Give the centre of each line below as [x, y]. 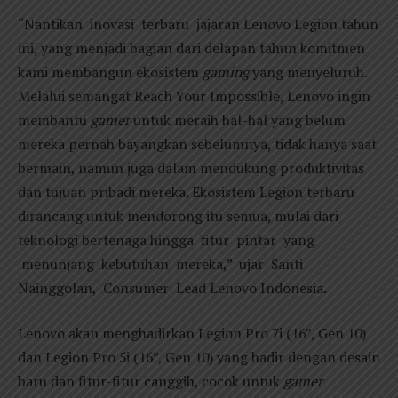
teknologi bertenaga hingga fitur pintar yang [166, 239]
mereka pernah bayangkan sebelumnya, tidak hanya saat [197, 143]
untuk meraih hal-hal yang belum [239, 119]
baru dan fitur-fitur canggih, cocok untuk [151, 382]
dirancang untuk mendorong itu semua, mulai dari [178, 215]
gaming [227, 72]
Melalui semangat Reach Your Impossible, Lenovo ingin [194, 96]
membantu [54, 119]
